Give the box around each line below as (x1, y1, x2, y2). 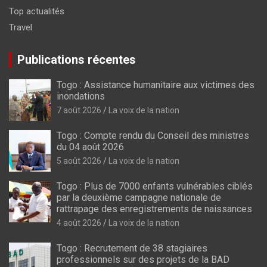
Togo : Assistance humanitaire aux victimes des (57, 79, 254, 91)
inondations (57, 91, 105, 102)
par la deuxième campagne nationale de (57, 192, 221, 203)
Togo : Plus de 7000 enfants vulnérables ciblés (57, 181, 253, 192)
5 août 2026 (57, 156, 101, 166)
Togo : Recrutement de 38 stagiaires (57, 243, 207, 254)
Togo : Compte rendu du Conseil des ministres (57, 130, 249, 141)
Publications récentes (17, 52, 136, 67)
